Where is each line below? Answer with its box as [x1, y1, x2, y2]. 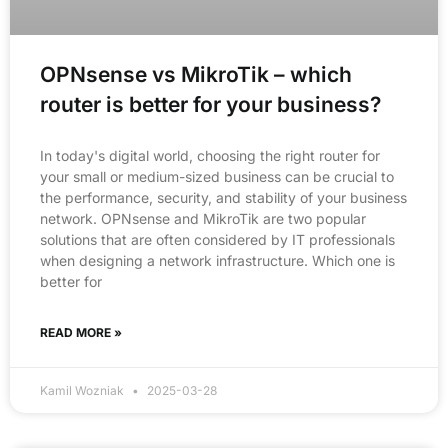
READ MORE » [40, 324, 122, 340]
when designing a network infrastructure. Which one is [40, 251, 395, 269]
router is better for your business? [40, 91, 381, 117]
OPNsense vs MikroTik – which [40, 61, 352, 87]
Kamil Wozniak [40, 382, 127, 398]
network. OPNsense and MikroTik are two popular [40, 209, 366, 227]
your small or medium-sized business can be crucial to [40, 167, 394, 185]
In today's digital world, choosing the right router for [40, 146, 380, 164]
